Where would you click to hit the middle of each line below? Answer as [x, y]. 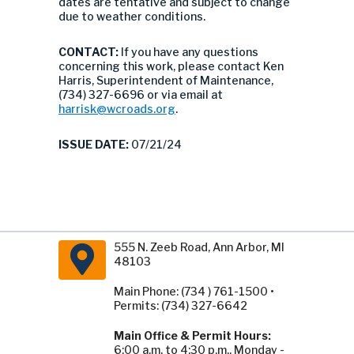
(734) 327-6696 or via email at [141, 94]
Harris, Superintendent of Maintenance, [166, 80]
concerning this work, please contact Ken [171, 66]
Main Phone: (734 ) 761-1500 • [194, 291]
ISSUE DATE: [95, 144]
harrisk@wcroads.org [117, 109]
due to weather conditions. [132, 16]
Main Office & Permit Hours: [192, 335]
